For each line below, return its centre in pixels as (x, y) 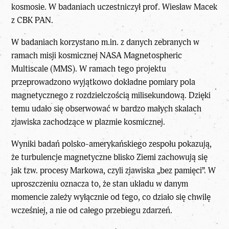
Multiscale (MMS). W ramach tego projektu (89, 68)
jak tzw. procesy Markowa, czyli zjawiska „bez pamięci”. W (114, 170)
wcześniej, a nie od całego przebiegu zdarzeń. (92, 210)
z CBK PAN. (32, 20)
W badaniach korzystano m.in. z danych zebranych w (106, 42)
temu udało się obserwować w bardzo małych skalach (107, 108)
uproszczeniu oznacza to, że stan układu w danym (100, 184)
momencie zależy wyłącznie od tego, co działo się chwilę (111, 197)
